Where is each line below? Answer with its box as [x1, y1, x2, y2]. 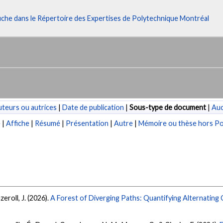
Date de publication [62, 103, 124, 111]
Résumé [35, 119, 61, 128]
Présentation [66, 119, 109, 128]
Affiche [6, 119, 30, 128]
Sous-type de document [129, 103, 206, 111]
